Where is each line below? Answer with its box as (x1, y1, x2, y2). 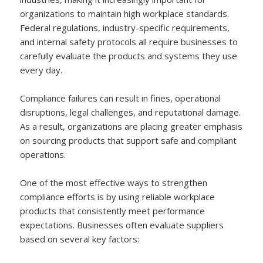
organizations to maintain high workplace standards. (20, 7, 230, 19)
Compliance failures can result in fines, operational (20, 92, 221, 104)
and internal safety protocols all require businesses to (20, 35, 238, 48)
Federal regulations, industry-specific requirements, (20, 21, 230, 33)
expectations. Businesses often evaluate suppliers (20, 218, 224, 231)
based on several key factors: (20, 232, 140, 245)
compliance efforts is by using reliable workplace (20, 190, 215, 203)
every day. (20, 63, 63, 76)
